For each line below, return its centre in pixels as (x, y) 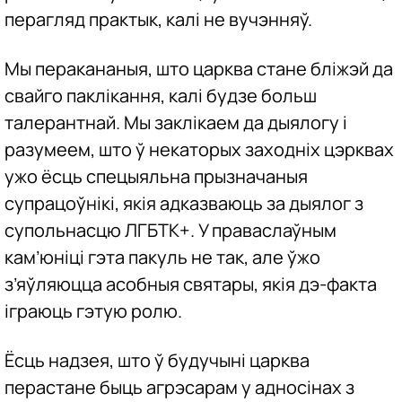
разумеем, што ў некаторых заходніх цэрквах (199, 150)
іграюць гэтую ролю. (93, 311)
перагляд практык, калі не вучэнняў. (158, 20)
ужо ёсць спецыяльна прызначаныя (156, 177)
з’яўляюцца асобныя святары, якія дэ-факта (191, 284)
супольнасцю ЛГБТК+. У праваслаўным (170, 231)
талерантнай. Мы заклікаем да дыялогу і (176, 123)
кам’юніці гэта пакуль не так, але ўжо (162, 258)
